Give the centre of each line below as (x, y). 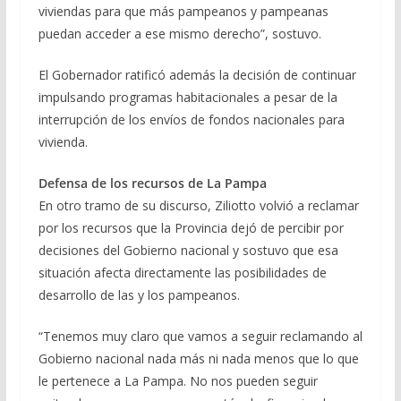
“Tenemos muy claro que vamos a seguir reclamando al (200, 336)
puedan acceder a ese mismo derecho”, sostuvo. (179, 33)
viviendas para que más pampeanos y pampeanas (183, 11)
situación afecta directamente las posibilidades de (182, 272)
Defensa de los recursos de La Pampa (152, 183)
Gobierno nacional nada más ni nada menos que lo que (198, 358)
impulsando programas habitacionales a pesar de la (188, 97)
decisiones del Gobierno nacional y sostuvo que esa (188, 250)
